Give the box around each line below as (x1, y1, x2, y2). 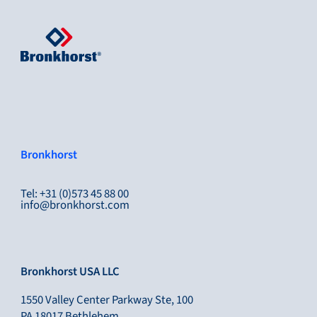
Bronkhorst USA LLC (20, 263, 120, 281)
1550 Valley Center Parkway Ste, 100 (20, 292, 193, 309)
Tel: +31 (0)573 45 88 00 (20, 185, 129, 202)
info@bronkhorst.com (20, 196, 129, 214)
